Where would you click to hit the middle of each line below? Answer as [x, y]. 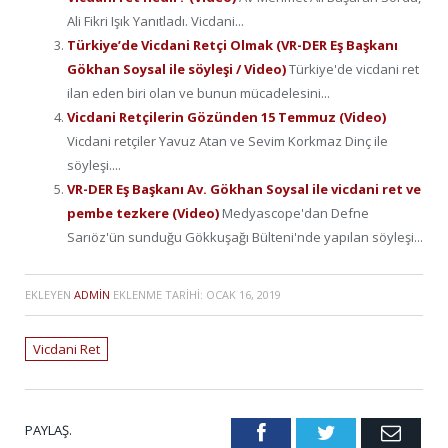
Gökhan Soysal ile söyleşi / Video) [178, 69]
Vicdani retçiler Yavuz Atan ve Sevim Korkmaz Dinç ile [227, 141]
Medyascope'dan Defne [295, 213]
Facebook [303, 431]
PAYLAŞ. [48, 429]
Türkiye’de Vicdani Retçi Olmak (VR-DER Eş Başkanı [232, 45]
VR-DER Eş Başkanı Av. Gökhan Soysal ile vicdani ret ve [244, 189]
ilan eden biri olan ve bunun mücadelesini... [198, 93]
